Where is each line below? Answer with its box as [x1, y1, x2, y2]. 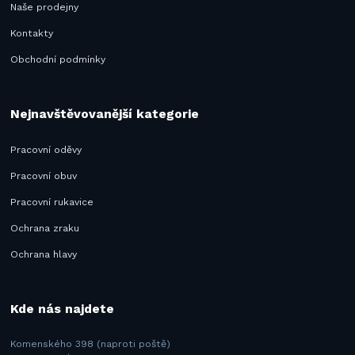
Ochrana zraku [10, 222, 80, 234]
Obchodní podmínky [10, 54, 106, 66]
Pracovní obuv [10, 170, 78, 181]
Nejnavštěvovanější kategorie [10, 106, 200, 122]
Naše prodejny [10, 2, 79, 13]
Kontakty [10, 28, 54, 40]
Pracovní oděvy [10, 143, 82, 155]
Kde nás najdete [10, 300, 115, 316]
